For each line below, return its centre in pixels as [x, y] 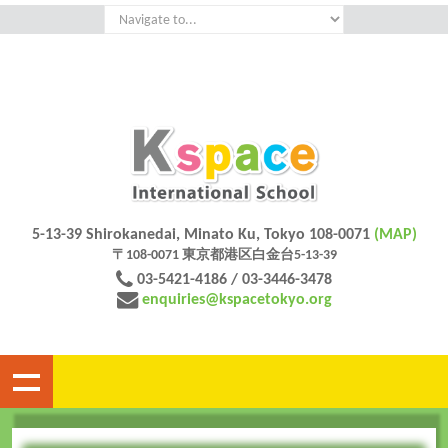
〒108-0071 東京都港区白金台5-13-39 [224, 256]
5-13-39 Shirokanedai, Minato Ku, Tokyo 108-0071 [202, 235]
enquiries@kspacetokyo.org [236, 300]
